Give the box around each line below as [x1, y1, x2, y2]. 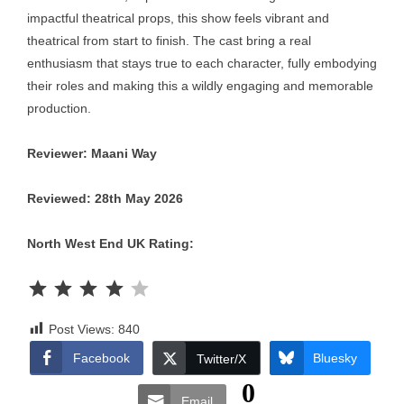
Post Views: [49, 322, 115, 336]
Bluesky [312, 351, 357, 365]
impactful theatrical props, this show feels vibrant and [27, 11, 329, 25]
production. [27, 101, 91, 115]
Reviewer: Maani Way [27, 146, 157, 161]
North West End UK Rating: [27, 236, 194, 251]
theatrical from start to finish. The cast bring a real [27, 33, 311, 48]
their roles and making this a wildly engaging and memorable [27, 78, 373, 93]
